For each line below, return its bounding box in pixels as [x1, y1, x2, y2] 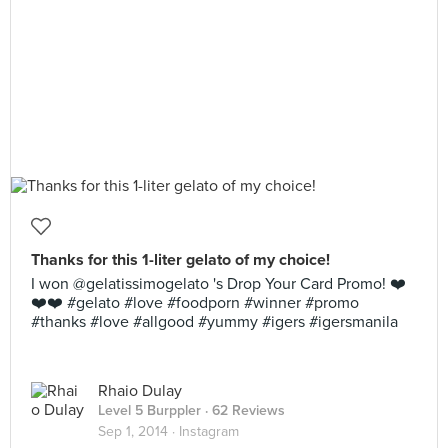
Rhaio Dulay [98, 381, 182, 401]
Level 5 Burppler [98, 402, 201, 419]
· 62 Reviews [201, 402, 285, 419]
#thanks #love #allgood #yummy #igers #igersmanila [31, 312, 398, 332]
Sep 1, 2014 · [98, 423, 179, 440]
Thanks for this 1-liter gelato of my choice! [31, 250, 330, 270]
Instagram [179, 423, 239, 440]
